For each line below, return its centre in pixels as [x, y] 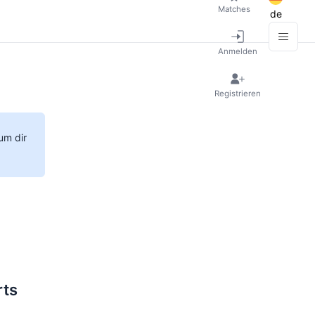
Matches [234, 9]
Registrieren [238, 93]
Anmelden [238, 51]
